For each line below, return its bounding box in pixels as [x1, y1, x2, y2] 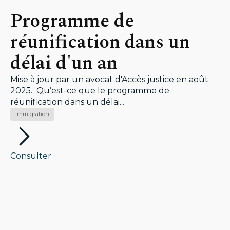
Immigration [15, 110, 49, 118]
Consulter [10, 151, 51, 161]
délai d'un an [10, 49, 118, 78]
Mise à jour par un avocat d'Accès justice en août [10, 74, 208, 84]
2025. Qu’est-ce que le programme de [10, 86, 169, 95]
